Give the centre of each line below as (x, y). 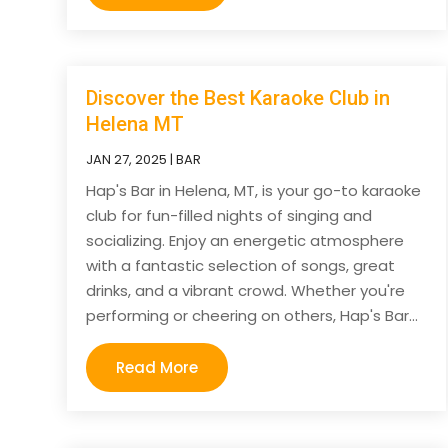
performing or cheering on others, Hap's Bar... (252, 316)
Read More (157, 368)
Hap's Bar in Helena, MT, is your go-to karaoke (254, 191)
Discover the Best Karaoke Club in (238, 98)
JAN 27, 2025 (127, 160)
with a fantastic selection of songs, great (241, 266)
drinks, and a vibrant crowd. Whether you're (246, 291)
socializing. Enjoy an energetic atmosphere (245, 241)
